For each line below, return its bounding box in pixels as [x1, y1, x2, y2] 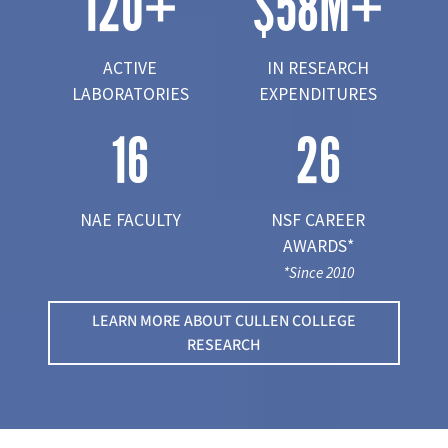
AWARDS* [282, 234, 354, 257]
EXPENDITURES [259, 82, 377, 105]
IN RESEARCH [267, 56, 369, 79]
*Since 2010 [282, 262, 354, 282]
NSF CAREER [271, 208, 365, 231]
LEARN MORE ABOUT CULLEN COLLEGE [92, 309, 356, 332]
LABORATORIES [71, 82, 189, 105]
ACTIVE [103, 56, 157, 79]
